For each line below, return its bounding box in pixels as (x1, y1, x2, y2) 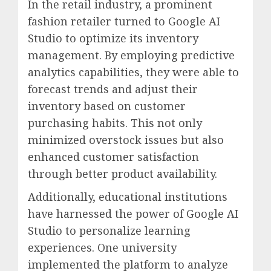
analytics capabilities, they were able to (28, 65, 239, 80)
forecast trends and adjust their (28, 82, 198, 97)
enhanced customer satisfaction (28, 149, 199, 165)
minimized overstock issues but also (28, 132, 224, 148)
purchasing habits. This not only (28, 116, 202, 131)
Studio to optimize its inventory (28, 31, 198, 46)
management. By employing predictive (28, 48, 235, 63)
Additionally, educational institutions (28, 189, 227, 204)
